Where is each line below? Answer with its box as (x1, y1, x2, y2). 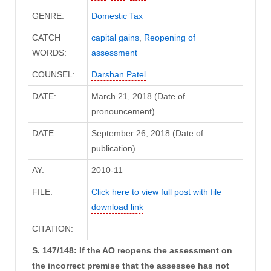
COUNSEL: (31, 69, 75, 79)
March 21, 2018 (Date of (91, 91, 185, 101)
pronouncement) (91, 106, 155, 116)
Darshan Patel (91, 69, 146, 79)
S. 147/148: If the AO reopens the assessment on (31, 245, 232, 255)
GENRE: (31, 10, 64, 21)
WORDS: (31, 47, 67, 57)
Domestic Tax (91, 10, 143, 21)
